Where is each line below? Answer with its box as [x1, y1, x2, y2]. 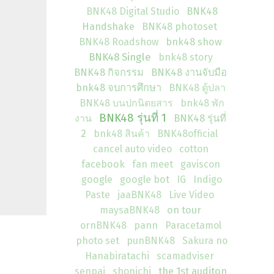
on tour [167, 204, 201, 216]
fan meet [131, 158, 173, 170]
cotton [179, 143, 209, 155]
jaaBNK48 [117, 189, 161, 201]
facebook [81, 158, 125, 170]
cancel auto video [92, 143, 172, 155]
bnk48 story [158, 51, 213, 63]
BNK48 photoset [141, 21, 217, 32]
